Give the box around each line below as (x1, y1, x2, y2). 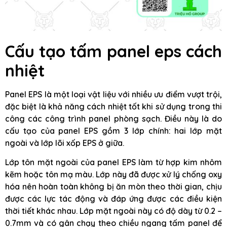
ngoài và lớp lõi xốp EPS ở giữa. (5, 137, 124, 148)
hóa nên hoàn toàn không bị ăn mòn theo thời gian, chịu (5, 181, 222, 192)
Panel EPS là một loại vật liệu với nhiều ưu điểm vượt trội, (5, 89, 222, 99)
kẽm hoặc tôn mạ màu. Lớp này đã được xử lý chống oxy (5, 169, 222, 180)
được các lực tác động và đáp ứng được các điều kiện (5, 194, 222, 204)
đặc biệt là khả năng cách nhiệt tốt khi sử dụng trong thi (5, 101, 222, 111)
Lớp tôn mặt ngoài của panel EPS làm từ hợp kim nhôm (5, 157, 222, 168)
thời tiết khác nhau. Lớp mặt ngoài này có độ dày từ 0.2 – (5, 206, 222, 216)
